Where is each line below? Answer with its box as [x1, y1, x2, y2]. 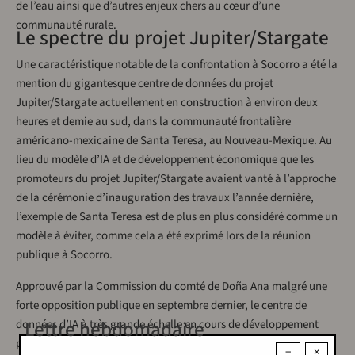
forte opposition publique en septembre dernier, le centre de [16, 297, 307, 315]
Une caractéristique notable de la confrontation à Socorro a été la [16, 56, 338, 74]
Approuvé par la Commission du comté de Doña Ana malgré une [16, 278, 327, 296]
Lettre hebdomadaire [25, 315, 204, 345]
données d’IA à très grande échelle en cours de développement [16, 316, 319, 334]
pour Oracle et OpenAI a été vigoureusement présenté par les [16, 335, 311, 353]
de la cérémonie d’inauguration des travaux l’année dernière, [16, 189, 314, 207]
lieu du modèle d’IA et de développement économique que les [16, 151, 314, 169]
